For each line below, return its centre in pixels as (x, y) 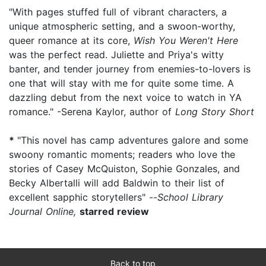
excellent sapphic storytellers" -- (83, 197)
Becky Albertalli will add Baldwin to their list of (117, 183)
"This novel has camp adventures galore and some (133, 140)
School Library (190, 197)
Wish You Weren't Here (186, 40)
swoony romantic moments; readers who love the (122, 154)
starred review (114, 211)
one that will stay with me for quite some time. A (121, 83)
